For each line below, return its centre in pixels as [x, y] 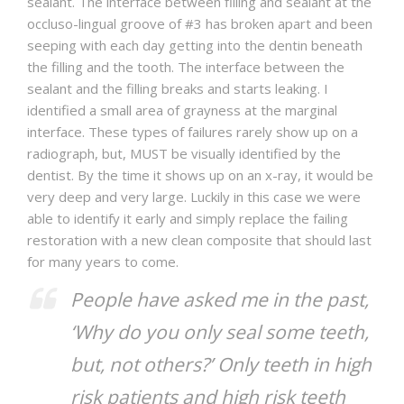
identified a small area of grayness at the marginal [182, 110]
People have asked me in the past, [220, 300]
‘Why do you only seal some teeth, [220, 332]
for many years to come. [103, 262]
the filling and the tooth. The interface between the [186, 67]
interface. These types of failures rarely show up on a [193, 132]
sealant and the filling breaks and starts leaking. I [178, 89]
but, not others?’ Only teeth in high [221, 365]
